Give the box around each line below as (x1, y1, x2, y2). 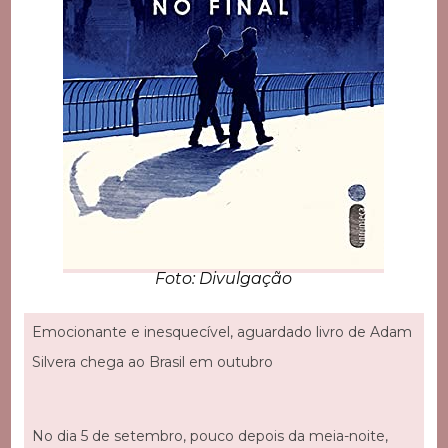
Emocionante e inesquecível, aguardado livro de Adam (31, 323, 412, 342)
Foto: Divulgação (155, 269, 293, 289)
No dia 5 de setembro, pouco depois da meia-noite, (31, 427, 388, 446)
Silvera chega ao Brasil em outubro (31, 353, 273, 372)
